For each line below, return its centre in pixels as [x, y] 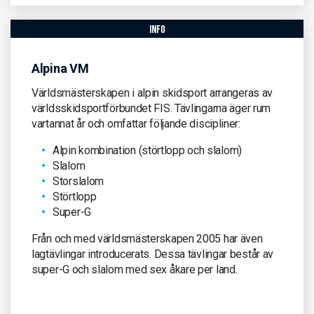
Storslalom [78, 181]
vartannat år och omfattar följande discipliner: [136, 123]
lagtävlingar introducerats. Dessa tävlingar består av [153, 254]
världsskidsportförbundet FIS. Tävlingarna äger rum [151, 108]
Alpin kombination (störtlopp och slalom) [147, 150]
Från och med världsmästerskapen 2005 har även [147, 238]
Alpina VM [60, 68]
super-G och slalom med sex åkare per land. [135, 269]
